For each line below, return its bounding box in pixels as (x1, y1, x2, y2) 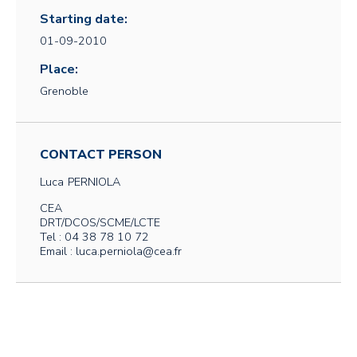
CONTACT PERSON (40, 146, 162, 163)
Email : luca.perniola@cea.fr (40, 243, 182, 259)
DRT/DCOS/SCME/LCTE (40, 214, 160, 230)
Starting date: (40, 10, 127, 28)
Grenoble (40, 83, 88, 99)
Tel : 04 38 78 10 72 (40, 229, 149, 245)
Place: (40, 61, 78, 78)
